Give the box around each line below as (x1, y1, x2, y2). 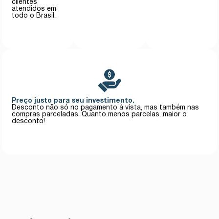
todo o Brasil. (12, 12, 56, 19)
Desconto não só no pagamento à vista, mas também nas (12, 104, 199, 111)
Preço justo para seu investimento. (12, 97, 135, 104)
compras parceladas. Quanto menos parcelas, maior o (12, 111, 187, 118)
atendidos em (12, 5, 57, 12)
